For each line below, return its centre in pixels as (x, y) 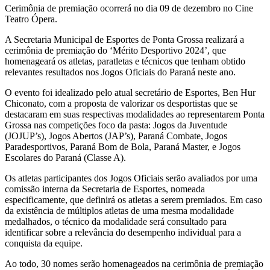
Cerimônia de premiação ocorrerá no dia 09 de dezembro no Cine (129, 8)
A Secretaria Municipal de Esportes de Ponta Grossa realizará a (124, 39)
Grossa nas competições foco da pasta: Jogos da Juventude (116, 125)
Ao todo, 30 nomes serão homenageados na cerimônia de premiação (134, 263)
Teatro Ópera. (31, 19)
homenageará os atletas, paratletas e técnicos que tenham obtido (125, 61)
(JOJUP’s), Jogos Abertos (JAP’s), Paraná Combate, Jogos (116, 136)
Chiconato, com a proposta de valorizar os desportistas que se (121, 103)
